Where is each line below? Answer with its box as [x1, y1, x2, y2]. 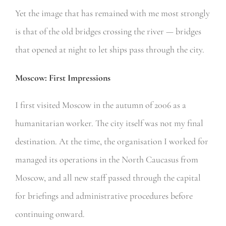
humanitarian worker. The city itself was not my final [15, 117, 203, 129]
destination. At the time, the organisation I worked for [15, 135, 208, 147]
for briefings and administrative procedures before [15, 190, 193, 201]
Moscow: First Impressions [15, 72, 110, 83]
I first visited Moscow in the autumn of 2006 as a [15, 99, 186, 110]
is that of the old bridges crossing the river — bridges [15, 25, 201, 37]
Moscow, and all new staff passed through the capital [15, 172, 201, 183]
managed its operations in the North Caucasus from [15, 153, 198, 165]
